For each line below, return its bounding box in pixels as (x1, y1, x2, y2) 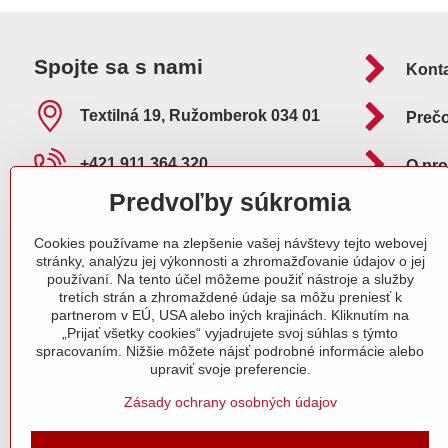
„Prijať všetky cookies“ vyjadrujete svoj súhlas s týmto (62, 325, 398, 341)
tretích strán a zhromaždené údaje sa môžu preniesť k (58, 289, 402, 305)
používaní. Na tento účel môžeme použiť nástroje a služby (46, 271, 414, 287)
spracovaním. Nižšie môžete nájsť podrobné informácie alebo (36, 343, 424, 359)
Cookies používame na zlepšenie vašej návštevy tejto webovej (33, 235, 427, 251)
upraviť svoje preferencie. (149, 361, 311, 377)
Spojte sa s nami (33, 55, 203, 79)
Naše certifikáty (79, 299, 197, 317)
